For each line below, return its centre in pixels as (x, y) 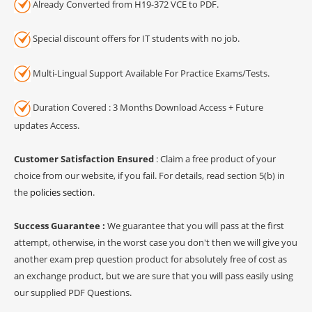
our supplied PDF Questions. (73, 292)
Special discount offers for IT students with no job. (135, 39)
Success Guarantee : (61, 225)
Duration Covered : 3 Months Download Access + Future (147, 108)
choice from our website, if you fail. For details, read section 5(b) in (149, 175)
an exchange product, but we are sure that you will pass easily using (154, 275)
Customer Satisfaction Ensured (84, 158)
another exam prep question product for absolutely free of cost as (150, 259)
